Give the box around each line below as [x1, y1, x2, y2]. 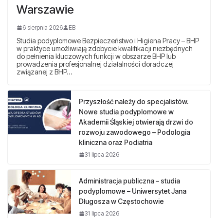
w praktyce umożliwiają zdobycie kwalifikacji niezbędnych [17, 44, 193, 53]
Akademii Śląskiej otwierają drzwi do [79, 117, 193, 126]
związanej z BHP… [17, 67, 72, 76]
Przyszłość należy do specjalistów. [79, 97, 188, 106]
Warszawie [17, 2, 74, 17]
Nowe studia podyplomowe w [79, 107, 174, 116]
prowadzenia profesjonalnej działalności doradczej [17, 59, 174, 68]
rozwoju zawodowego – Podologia [79, 127, 190, 136]
